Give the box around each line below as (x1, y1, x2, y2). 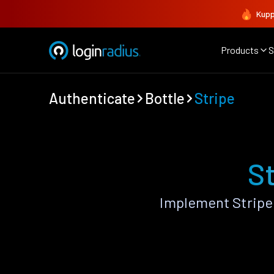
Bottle (145, 89, 185, 107)
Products (221, 44, 259, 56)
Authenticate (49, 89, 135, 107)
